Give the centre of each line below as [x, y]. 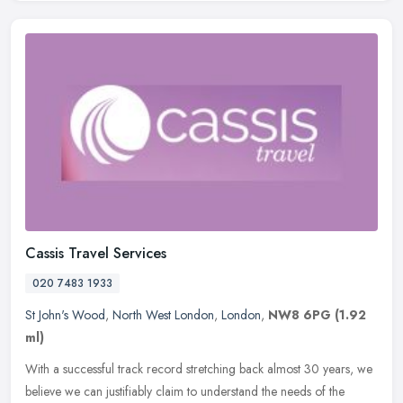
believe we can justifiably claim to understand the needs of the [185, 391]
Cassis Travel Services [96, 253]
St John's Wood [65, 314]
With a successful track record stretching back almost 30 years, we [199, 368]
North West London [163, 314]
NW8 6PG [300, 314]
